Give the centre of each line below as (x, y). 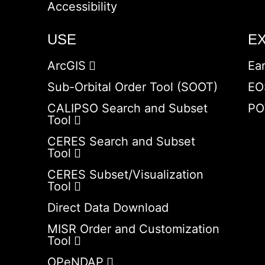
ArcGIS (66, 66)
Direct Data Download (108, 208)
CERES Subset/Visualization (125, 174)
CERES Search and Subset (121, 141)
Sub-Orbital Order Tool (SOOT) (132, 87)
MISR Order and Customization (133, 229)
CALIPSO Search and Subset (127, 108)
